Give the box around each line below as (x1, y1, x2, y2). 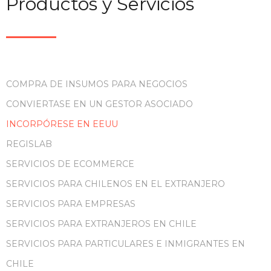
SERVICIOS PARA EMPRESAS (6, 198, 135, 209)
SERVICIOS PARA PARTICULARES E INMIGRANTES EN (6, 238, 245, 249)
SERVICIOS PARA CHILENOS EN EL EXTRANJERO (6, 178, 225, 189)
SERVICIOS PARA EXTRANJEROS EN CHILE (6, 218, 197, 229)
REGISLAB (6, 139, 52, 149)
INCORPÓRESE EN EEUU (6, 119, 118, 129)
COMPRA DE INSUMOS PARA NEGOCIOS (6, 79, 188, 90)
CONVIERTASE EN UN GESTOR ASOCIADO (6, 99, 193, 109)
